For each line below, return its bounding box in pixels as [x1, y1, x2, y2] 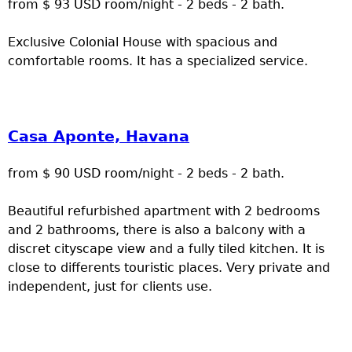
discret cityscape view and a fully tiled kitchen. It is [8, 241, 324, 257]
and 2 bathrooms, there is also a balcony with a [8, 222, 306, 238]
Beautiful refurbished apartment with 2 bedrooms [8, 203, 320, 219]
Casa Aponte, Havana [8, 128, 189, 145]
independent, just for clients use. [8, 279, 212, 295]
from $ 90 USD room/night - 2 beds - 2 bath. [8, 166, 284, 181]
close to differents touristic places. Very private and [8, 260, 330, 276]
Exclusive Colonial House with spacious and [8, 35, 277, 50]
